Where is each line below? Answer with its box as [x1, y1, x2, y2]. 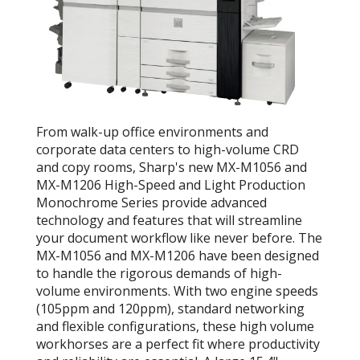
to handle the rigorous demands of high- [36, 264, 282, 283]
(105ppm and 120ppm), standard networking [36, 300, 305, 318]
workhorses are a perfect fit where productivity [36, 335, 320, 354]
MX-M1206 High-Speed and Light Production [36, 176, 305, 194]
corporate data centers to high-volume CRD [36, 141, 299, 159]
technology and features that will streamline [36, 211, 302, 230]
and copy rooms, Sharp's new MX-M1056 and [36, 158, 307, 177]
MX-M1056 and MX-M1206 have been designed [36, 247, 319, 265]
